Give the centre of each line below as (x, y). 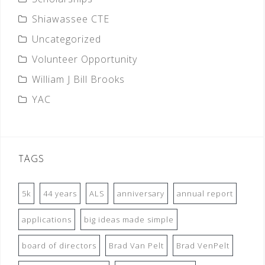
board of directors (59, 245)
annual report (205, 193)
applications (47, 219)
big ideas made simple (129, 219)
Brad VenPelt (203, 245)
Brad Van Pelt (136, 245)
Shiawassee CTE (71, 19)
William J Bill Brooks (78, 79)
